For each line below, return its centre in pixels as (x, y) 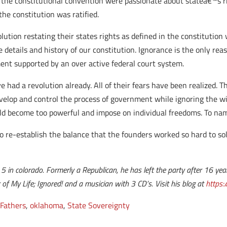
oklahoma (47, 205)
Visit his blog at (181, 183)
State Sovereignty (99, 205)
